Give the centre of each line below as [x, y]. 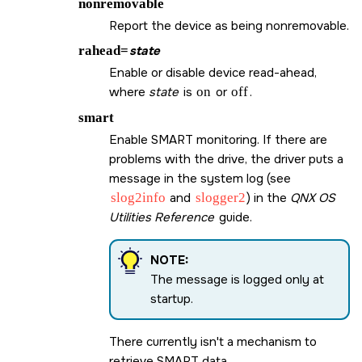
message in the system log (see [200, 178]
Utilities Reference [162, 217]
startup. [172, 299]
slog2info [138, 197]
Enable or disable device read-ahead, [213, 73]
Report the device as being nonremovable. [229, 25]
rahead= [103, 51]
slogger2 [220, 197]
